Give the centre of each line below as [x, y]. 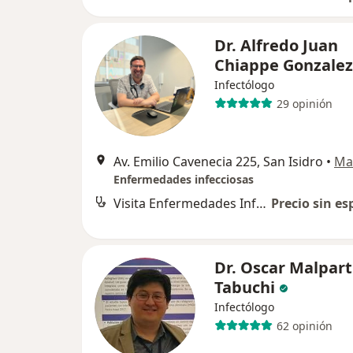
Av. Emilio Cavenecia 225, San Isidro [218, 162]
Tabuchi [245, 288]
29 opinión [304, 103]
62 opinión [304, 325]
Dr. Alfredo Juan [276, 46]
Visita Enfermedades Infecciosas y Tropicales [261, 204]
